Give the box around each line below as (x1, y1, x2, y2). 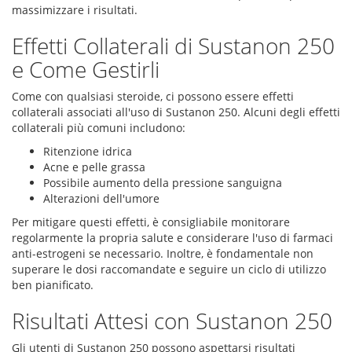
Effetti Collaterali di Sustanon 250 (12, 31, 335, 60)
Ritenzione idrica (43, 144, 132, 159)
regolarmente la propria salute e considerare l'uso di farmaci (12, 230, 333, 245)
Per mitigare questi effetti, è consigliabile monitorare (12, 214, 290, 229)
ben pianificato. (12, 277, 93, 292)
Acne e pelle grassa (43, 159, 145, 174)
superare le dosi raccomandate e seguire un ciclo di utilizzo (12, 262, 326, 277)
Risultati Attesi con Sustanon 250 (12, 306, 332, 335)
